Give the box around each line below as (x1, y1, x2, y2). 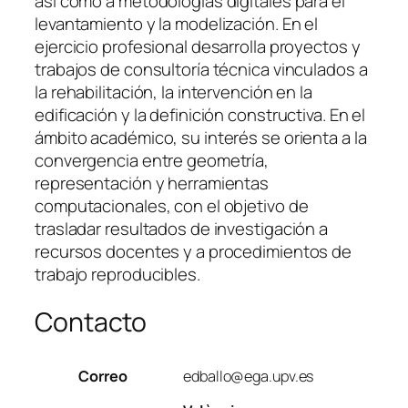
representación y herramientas (35, 171, 270, 196)
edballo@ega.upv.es (183, 365, 314, 386)
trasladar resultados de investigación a (35, 217, 329, 241)
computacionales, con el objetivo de (35, 194, 309, 219)
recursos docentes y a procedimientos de (35, 240, 352, 264)
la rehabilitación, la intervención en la (35, 80, 312, 105)
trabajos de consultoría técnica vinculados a (35, 57, 368, 82)
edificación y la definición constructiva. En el (35, 103, 366, 127)
